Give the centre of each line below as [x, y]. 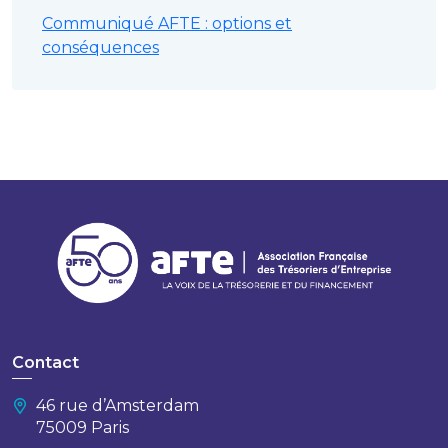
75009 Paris [82, 427]
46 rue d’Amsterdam [117, 405]
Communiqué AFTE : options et [167, 23]
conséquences [100, 47]
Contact [45, 362]
